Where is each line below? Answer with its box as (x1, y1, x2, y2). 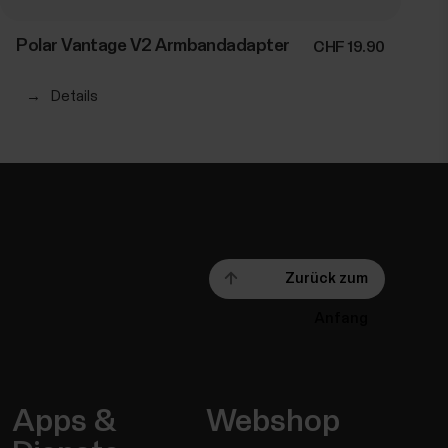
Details (51, 89, 98, 105)
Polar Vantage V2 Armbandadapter (16, 37, 290, 56)
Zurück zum (284, 271, 368, 287)
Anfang (313, 311, 368, 327)
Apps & (11, 406, 116, 439)
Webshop (206, 406, 341, 439)
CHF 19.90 (313, 39, 385, 56)
